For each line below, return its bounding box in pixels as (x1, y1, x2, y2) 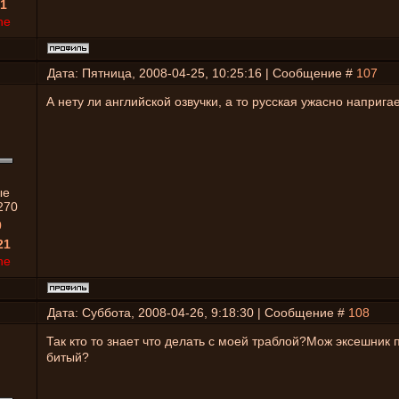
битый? (46, 350, 89, 364)
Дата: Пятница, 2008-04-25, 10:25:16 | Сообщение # (47, 66, 356, 80)
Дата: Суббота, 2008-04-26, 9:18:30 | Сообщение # (47, 305, 348, 320)
